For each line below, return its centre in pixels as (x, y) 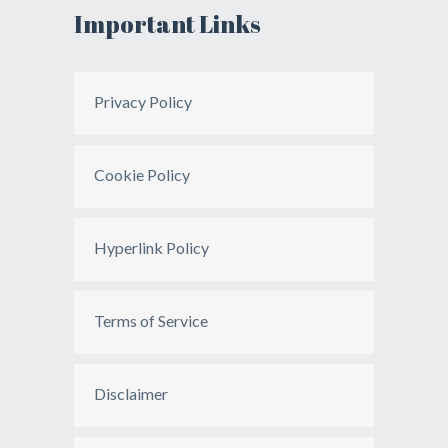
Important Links (167, 23)
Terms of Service (151, 320)
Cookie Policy (142, 174)
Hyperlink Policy (151, 247)
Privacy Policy (143, 101)
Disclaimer (131, 393)
